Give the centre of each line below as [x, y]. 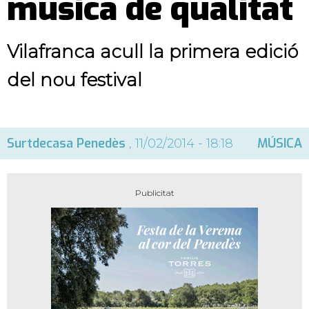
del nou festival [74, 80]
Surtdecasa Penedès [66, 144]
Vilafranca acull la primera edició [152, 52]
